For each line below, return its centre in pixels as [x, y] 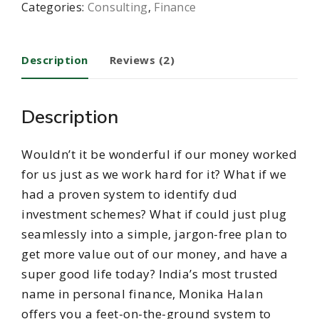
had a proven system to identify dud [130, 194]
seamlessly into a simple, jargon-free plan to [155, 234]
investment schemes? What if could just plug [154, 214]
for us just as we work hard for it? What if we [154, 174]
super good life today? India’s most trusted [150, 273]
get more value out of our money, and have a [155, 253]
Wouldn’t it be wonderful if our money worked [159, 154]
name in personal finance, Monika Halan [142, 293]
